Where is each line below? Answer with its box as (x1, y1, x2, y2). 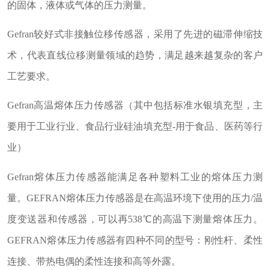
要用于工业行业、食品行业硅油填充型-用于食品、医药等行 (7, 121, 263, 132)
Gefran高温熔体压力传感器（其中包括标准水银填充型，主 (7, 100, 263, 111)
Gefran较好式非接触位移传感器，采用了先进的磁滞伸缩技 (7, 29, 263, 40)
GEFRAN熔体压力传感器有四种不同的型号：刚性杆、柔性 (7, 234, 263, 245)
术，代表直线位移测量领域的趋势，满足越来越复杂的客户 (7, 50, 263, 61)
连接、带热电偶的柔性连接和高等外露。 (7, 256, 181, 266)
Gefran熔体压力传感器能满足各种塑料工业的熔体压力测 (7, 171, 263, 182)
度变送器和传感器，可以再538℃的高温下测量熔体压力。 (7, 213, 263, 224)
